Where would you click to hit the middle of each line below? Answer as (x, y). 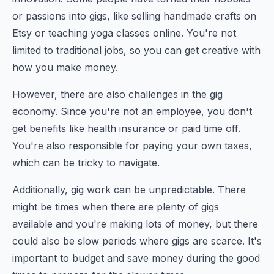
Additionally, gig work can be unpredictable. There (129, 190)
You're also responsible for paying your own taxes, (132, 146)
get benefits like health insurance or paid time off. (126, 128)
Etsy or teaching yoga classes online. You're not (124, 33)
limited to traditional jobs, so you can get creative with (136, 50)
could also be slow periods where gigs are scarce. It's (137, 241)
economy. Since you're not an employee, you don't (132, 111)
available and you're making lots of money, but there (135, 224)
